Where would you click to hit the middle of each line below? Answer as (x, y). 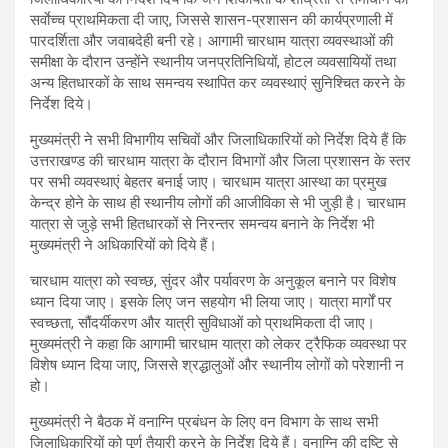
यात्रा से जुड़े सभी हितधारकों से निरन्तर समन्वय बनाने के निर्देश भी (202, 223)
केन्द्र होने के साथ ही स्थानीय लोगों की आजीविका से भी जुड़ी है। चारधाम (218, 202)
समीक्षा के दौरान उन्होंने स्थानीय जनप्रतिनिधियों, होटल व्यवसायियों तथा (213, 61)
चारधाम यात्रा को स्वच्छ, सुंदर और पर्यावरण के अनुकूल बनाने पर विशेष (213, 280)
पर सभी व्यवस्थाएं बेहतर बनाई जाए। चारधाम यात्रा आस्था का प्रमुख (208, 181)
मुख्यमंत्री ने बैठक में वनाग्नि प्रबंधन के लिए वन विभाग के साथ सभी (204, 421)
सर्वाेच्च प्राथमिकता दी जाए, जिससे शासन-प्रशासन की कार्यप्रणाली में (211, 19)
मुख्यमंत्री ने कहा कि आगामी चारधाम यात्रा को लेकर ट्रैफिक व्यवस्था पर (218, 343)
